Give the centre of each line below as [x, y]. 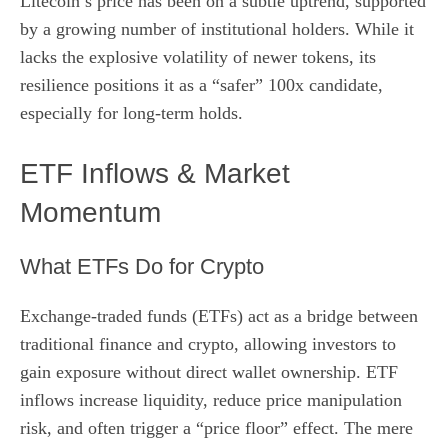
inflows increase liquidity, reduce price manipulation [211, 399]
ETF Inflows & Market [155, 173]
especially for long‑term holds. [131, 112]
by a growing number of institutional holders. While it [217, 28]
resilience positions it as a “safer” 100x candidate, [201, 84]
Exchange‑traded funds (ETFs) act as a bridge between [219, 315]
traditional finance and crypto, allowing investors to [208, 343]
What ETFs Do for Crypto [142, 266]
